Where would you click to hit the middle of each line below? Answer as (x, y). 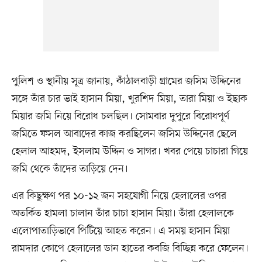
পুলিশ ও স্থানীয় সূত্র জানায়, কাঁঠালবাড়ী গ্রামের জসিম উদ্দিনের (126, 82)
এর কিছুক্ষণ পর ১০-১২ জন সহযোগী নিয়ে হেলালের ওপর (119, 196)
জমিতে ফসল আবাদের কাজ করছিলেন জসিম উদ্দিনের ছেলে (124, 134)
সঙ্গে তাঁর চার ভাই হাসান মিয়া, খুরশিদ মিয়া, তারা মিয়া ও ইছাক (129, 99)
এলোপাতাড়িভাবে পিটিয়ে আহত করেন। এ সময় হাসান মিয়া (120, 231)
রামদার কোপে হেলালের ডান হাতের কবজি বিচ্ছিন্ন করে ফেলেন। (130, 249)
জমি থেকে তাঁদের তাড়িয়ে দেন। (70, 169)
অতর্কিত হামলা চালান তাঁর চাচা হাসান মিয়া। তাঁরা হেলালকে (123, 214)
